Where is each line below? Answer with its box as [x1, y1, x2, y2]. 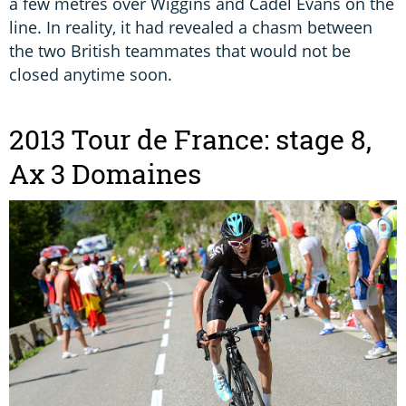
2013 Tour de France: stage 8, [9, 121, 372, 159]
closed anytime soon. [9, 63, 172, 86]
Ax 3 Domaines [9, 156, 201, 193]
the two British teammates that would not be [9, 40, 351, 63]
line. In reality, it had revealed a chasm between [9, 16, 372, 39]
